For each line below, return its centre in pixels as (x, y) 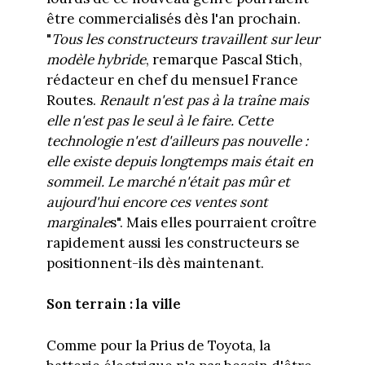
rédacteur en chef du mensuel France (172, 79)
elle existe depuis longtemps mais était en (179, 161)
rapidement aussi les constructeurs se (173, 242)
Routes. (73, 100)
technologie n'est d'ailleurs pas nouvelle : (177, 141)
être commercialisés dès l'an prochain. (173, 18)
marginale (78, 222)
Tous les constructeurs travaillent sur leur (185, 39)
